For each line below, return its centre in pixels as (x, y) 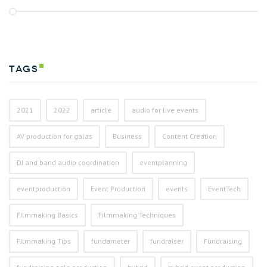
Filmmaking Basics (47, 215)
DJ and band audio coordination (68, 163)
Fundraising (223, 241)
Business (127, 136)
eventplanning (163, 163)
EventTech (224, 189)
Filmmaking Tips (44, 241)
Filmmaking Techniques (137, 215)
